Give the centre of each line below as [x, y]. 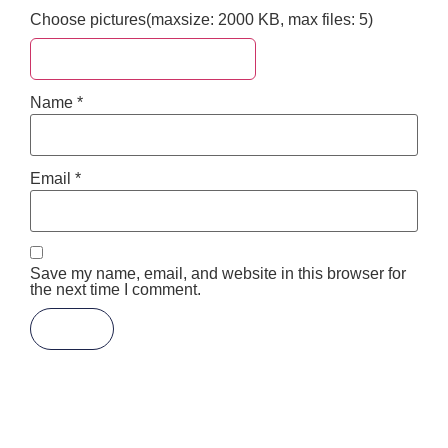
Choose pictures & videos [148, 58]
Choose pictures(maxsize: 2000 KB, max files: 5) [201, 19]
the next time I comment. [115, 289]
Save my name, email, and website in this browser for [218, 273]
